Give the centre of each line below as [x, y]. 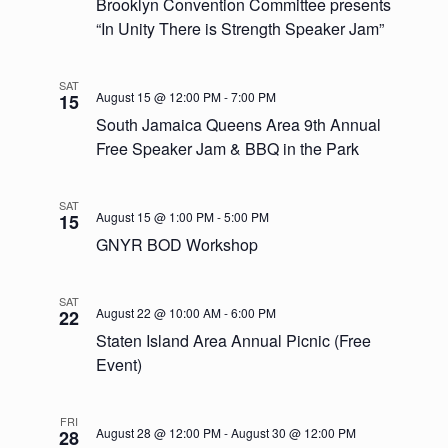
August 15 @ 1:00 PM [155, 216]
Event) [119, 364]
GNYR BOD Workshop [177, 244]
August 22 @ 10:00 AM [159, 312]
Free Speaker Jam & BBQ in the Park [228, 148]
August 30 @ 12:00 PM [294, 432]
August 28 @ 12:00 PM [159, 432]
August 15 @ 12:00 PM [159, 96]
